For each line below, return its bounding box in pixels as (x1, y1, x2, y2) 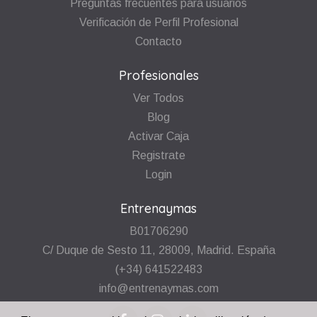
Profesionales (118, 67, 199, 83)
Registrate (132, 149, 185, 161)
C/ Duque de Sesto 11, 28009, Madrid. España (42, 243, 275, 256)
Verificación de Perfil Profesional (79, 16, 238, 28)
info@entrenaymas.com (98, 282, 219, 294)
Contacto (135, 35, 182, 47)
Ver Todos (133, 91, 184, 104)
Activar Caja (128, 129, 189, 142)
